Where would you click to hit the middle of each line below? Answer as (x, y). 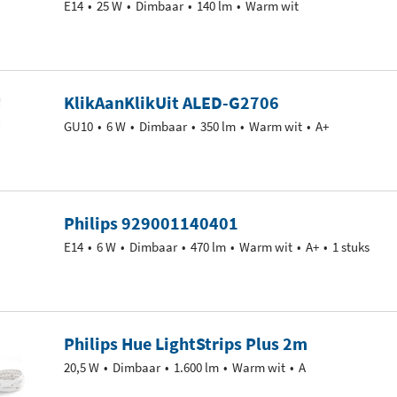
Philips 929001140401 (151, 223)
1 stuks (351, 247)
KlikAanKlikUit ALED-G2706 (171, 102)
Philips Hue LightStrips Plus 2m (186, 343)
